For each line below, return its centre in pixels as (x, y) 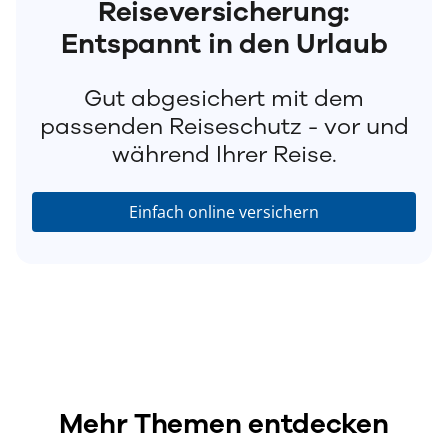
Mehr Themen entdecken (224, 424)
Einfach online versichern (224, 212)
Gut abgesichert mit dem (224, 98)
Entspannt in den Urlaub (224, 44)
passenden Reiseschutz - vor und (224, 126)
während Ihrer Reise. (224, 154)
